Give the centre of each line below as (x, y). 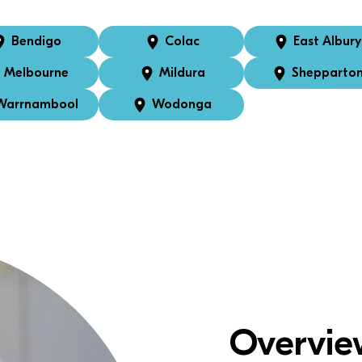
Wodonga (182, 104)
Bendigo (36, 41)
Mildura (182, 73)
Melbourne (36, 73)
